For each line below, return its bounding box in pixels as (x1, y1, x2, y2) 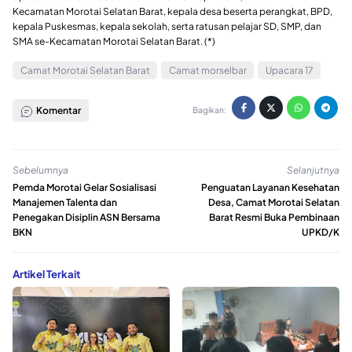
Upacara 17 (265, 64, 313, 76)
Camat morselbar (168, 64, 247, 76)
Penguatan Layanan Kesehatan (201, 181, 339, 193)
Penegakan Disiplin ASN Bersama (13, 211, 160, 223)
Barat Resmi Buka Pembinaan (209, 211, 339, 223)
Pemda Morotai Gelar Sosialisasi (13, 181, 156, 193)
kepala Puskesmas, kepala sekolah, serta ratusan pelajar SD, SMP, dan (13, 20, 321, 32)
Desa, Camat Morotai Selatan (208, 196, 339, 208)
